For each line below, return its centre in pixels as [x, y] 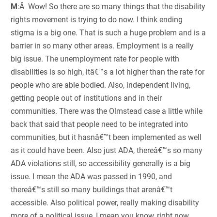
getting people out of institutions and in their [86, 98]
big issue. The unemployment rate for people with [95, 59]
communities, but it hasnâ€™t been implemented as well [106, 138]
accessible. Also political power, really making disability [105, 203]
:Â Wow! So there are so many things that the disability [112, 7]
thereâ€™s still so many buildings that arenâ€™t [92, 190]
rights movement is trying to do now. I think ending [97, 20]
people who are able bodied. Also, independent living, [101, 85]
